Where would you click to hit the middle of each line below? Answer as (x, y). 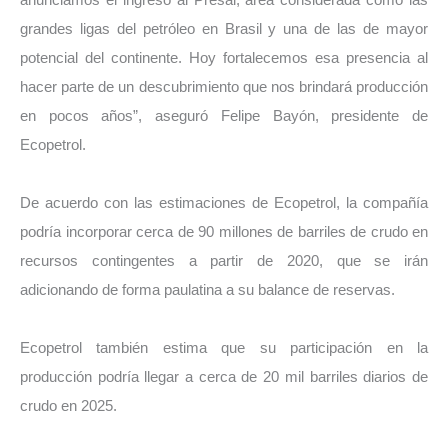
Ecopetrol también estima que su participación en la (224, 347)
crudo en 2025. (68, 405)
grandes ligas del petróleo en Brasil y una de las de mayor (224, 29)
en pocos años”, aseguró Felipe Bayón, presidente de (224, 116)
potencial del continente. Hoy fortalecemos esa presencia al (224, 58)
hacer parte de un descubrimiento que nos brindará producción (224, 87)
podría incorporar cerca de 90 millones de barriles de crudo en (224, 231)
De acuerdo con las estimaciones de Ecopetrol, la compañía (224, 202)
